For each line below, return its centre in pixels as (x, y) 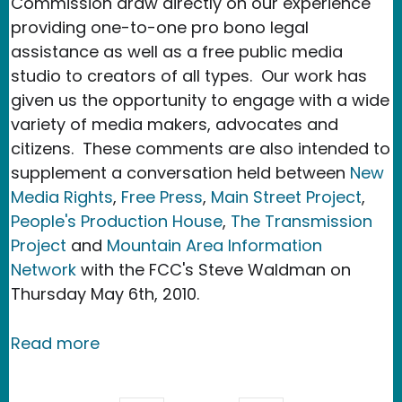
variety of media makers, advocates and (175, 124)
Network (44, 269)
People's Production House (117, 221)
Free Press (162, 197)
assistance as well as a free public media (177, 51)
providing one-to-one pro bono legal (160, 27)
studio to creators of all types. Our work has (189, 75)
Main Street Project (286, 197)
